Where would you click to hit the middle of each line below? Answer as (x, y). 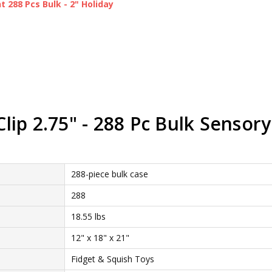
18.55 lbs (88, 216)
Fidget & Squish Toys (112, 259)
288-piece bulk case (109, 174)
